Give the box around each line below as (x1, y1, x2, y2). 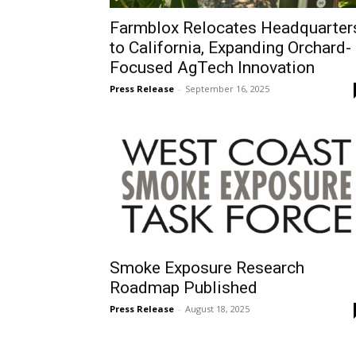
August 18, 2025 (185, 303, 250, 315)
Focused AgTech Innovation (110, 58, 315, 77)
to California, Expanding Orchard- (110, 38, 351, 57)
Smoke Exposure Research (110, 258, 304, 277)
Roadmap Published (110, 278, 257, 297)
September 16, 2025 (185, 83, 269, 95)
